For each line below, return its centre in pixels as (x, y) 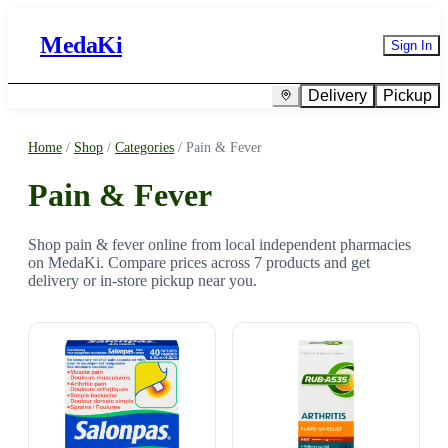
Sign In (411, 45)
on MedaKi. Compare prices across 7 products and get (199, 262)
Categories (144, 147)
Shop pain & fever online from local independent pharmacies (219, 244)
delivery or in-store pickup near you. (142, 280)
